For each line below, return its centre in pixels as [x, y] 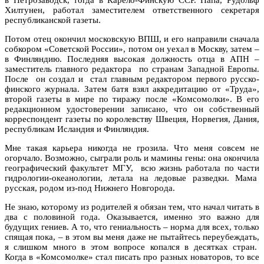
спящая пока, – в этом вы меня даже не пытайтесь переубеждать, [132, 237]
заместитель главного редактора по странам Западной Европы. [132, 69]
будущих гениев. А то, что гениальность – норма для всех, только [132, 227]
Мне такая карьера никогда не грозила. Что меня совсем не [132, 148]
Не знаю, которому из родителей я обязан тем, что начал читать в [132, 207]
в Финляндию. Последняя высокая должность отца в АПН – [132, 59]
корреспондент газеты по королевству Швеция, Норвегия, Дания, [132, 119]
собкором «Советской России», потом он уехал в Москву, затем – [132, 49]
